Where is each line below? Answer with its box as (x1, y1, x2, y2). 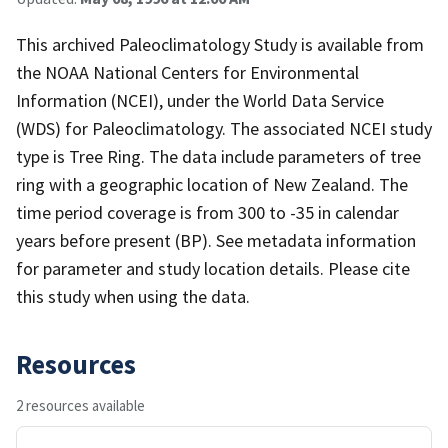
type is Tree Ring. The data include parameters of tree (16, 144, 421, 168)
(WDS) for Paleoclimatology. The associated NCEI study (16, 116, 432, 140)
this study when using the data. (16, 284, 250, 308)
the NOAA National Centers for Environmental (16, 60, 359, 84)
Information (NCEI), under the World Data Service (16, 88, 384, 112)
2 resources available (16, 395, 145, 415)
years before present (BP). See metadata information (16, 228, 416, 252)
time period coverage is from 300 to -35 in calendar (16, 200, 399, 224)
